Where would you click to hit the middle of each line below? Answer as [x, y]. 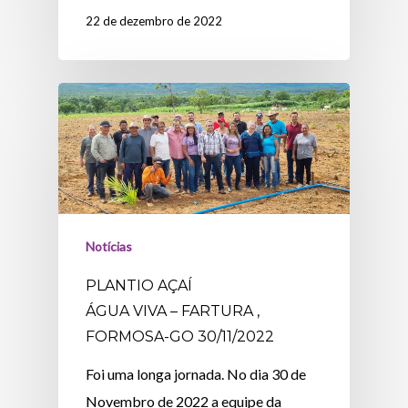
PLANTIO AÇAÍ [139, 285]
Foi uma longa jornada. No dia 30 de [196, 373]
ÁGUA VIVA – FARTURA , [173, 311]
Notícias [109, 246]
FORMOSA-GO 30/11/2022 [180, 336]
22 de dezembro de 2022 [154, 20]
